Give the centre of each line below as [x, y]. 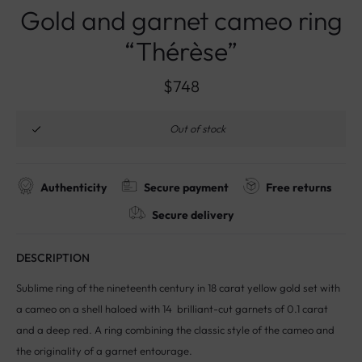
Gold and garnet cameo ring [181, 20]
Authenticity [73, 187]
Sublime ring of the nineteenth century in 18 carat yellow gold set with [178, 288]
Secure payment [186, 187]
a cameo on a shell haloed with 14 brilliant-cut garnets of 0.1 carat [172, 309]
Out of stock [197, 128]
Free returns [299, 187]
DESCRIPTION [53, 258]
